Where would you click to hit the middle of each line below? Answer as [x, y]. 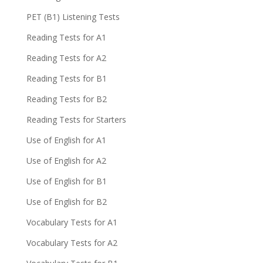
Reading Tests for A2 [66, 58]
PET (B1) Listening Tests [73, 17]
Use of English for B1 [66, 181]
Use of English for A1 [66, 140]
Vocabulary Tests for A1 [72, 222]
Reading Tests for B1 [66, 78]
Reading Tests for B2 [66, 99]
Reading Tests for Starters [76, 119]
